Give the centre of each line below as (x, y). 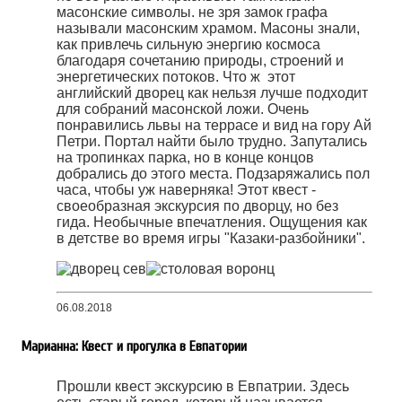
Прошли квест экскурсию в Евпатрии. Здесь (203, 386)
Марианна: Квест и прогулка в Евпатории (134, 347)
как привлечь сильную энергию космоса (188, 45)
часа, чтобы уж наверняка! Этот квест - (186, 190)
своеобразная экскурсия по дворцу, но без (197, 206)
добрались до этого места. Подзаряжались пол (213, 174)
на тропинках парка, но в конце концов (185, 158)
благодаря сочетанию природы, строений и (200, 61)
